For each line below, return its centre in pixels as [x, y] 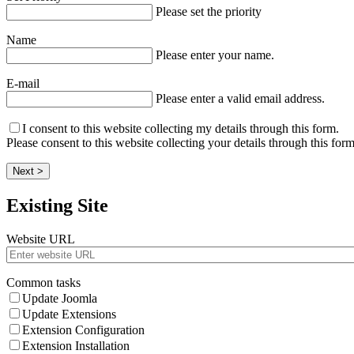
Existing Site [57, 206]
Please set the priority [209, 12]
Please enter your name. [215, 55]
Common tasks [43, 283]
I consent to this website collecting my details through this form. [181, 129]
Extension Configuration [83, 330]
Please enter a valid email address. [240, 99]
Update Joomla [60, 299]
